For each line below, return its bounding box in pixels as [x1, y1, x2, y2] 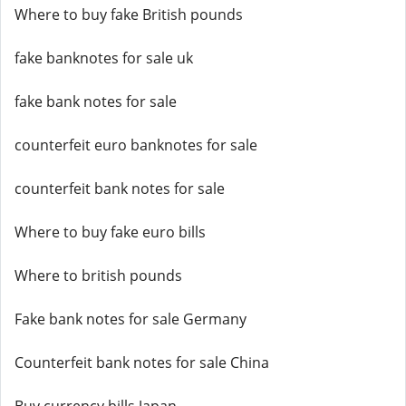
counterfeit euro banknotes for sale [14, 135, 257, 155]
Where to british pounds [14, 266, 182, 285]
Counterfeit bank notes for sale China [14, 353, 269, 372]
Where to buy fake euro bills [14, 222, 206, 242]
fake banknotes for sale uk [14, 48, 193, 68]
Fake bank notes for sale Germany [14, 309, 246, 329]
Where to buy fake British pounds [14, 5, 243, 24]
